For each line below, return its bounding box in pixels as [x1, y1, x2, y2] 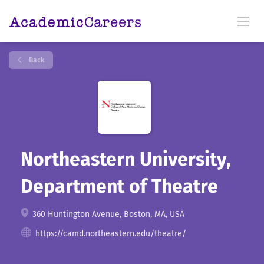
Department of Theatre [21, 175, 218, 197]
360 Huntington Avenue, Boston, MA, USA [30, 209, 184, 219]
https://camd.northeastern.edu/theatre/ [35, 229, 186, 239]
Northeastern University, [21, 148, 231, 170]
